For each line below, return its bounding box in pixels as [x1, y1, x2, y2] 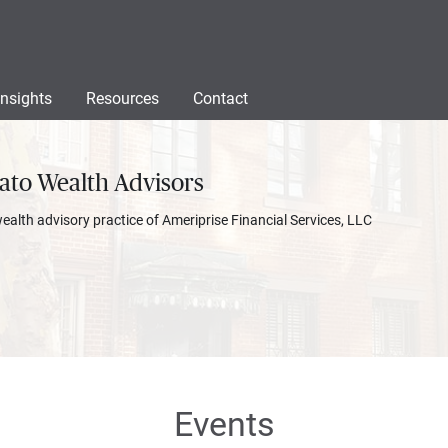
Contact [193, 89, 248, 108]
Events [173, 403, 275, 444]
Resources [86, 89, 159, 108]
